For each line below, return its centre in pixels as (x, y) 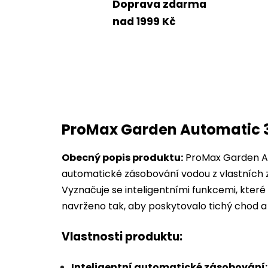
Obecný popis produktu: (122, 158)
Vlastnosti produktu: (122, 237)
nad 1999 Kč (144, 21)
